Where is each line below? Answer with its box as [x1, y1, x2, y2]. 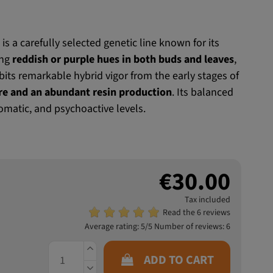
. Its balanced [172, 85, 234, 101]
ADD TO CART [143, 252, 214, 269]
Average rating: [84, 220, 141, 233]
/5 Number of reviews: [144, 220, 226, 233]
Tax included [184, 193, 230, 206]
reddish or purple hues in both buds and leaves [12, 52, 235, 68]
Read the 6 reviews [162, 206, 230, 219]
